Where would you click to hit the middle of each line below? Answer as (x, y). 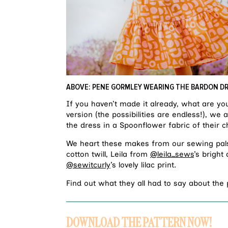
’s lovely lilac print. (145, 165)
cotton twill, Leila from (108, 154)
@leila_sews (172, 154)
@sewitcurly (88, 165)
